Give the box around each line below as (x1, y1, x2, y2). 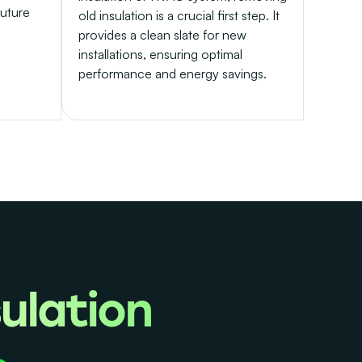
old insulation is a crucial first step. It (78, 7, 280, 24)
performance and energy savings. (78, 65, 267, 82)
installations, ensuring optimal (78, 46, 242, 63)
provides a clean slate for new (78, 27, 246, 44)
